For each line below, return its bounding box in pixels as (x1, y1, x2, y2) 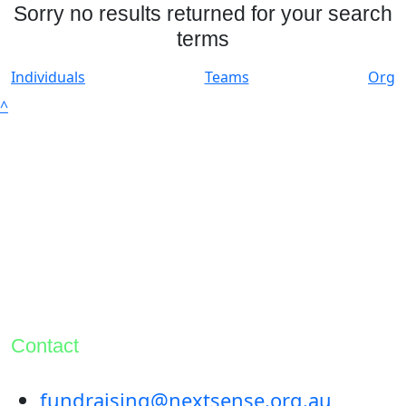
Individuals (11, 67, 85, 87)
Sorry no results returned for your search (14, 2, 392, 25)
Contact (11, 333, 79, 357)
